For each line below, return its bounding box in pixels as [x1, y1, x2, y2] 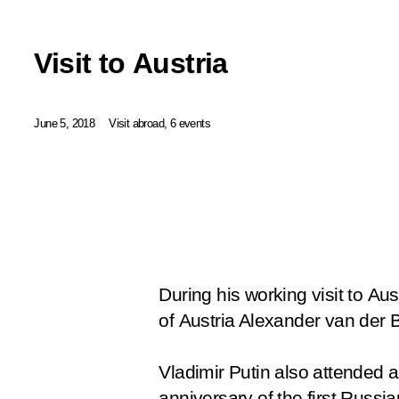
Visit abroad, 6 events [109, 116, 211, 130]
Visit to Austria [34, 46, 228, 79]
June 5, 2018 [34, 116, 95, 130]
